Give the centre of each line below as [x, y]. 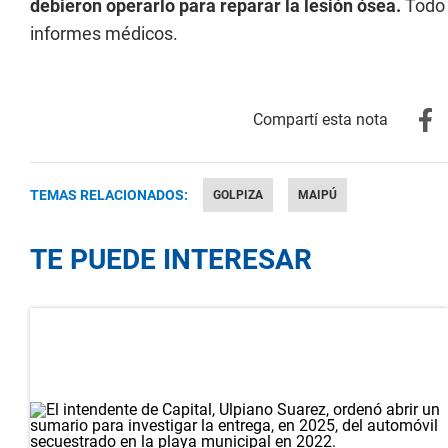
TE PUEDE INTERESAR [171, 259]
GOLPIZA [238, 195]
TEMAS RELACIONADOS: [109, 195]
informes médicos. [104, 33]
